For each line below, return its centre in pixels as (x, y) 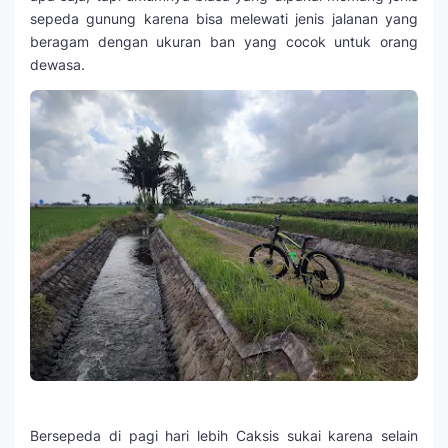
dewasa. (61, 64)
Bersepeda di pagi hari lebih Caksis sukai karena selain (224, 435)
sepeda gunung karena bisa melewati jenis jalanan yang (224, 18)
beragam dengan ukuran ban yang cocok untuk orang (224, 41)
